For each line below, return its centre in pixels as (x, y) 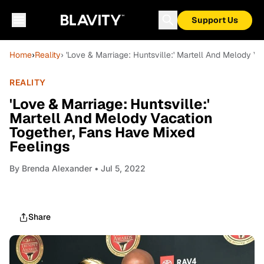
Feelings (40, 146)
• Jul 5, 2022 (119, 168)
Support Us (215, 20)
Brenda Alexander (57, 168)
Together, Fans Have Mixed (102, 132)
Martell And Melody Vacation (111, 118)
